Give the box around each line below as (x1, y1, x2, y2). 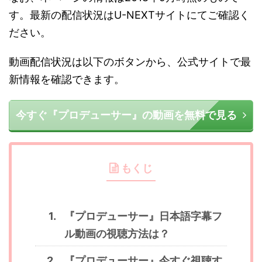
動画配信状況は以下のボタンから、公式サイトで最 (9, 55, 251, 68)
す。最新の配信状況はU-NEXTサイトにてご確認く (9, 8, 250, 21)
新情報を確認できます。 (9, 73, 125, 85)
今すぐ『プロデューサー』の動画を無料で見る (16, 108, 237, 121)
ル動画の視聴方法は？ (64, 227, 170, 240)
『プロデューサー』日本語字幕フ (64, 209, 222, 222)
